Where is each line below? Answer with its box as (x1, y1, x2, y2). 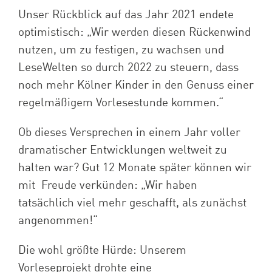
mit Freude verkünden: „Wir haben (18, 179, 197, 191)
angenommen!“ (18, 214, 98, 226)
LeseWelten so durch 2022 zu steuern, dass (18, 61, 239, 73)
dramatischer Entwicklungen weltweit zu (18, 144, 227, 156)
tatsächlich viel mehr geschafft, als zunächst (18, 197, 246, 209)
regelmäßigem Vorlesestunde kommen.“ (18, 97, 223, 109)
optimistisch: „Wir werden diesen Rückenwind (18, 26, 251, 38)
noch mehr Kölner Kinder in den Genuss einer (18, 79, 254, 91)
